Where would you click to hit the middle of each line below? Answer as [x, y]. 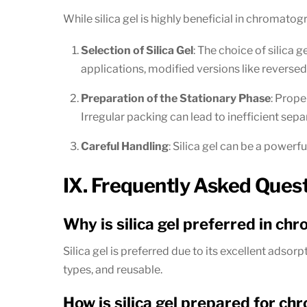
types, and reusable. [113, 270]
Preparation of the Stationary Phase [175, 99]
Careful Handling [124, 147]
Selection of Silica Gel [137, 51]
